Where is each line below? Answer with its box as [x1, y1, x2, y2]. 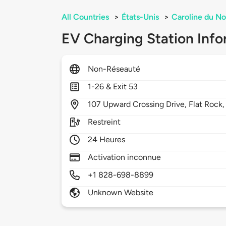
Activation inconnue [88, 152, 161, 162]
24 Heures [88, 135, 126, 145]
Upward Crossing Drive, [103, 99, 189, 109]
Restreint [88, 117, 121, 127]
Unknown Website [88, 188, 154, 198]
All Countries [62, 12, 109, 22]
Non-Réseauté [88, 64, 141, 74]
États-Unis [122, 12, 159, 22]
